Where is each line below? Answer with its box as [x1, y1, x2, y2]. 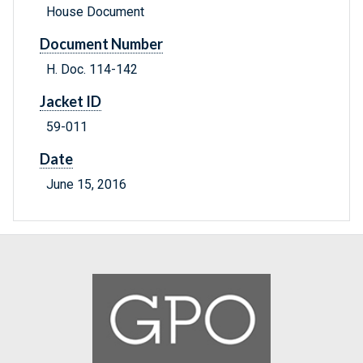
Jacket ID [40, 92, 101, 111]
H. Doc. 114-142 [46, 62, 138, 78]
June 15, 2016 [46, 177, 126, 193]
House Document [46, 4, 144, 20]
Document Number [40, 35, 163, 53]
